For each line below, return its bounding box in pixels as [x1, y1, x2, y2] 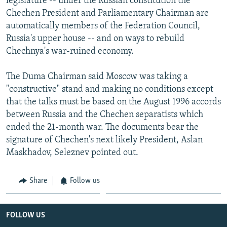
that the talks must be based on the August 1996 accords [6, 97, 221, 107]
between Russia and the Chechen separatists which [6, 109, 203, 120]
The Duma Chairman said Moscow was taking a [6, 71, 188, 82]
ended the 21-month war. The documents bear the [6, 122, 199, 132]
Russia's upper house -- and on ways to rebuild [6, 33, 184, 44]
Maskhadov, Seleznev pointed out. [6, 147, 138, 158]
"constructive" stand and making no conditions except [6, 84, 213, 94]
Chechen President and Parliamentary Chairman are [6, 8, 209, 18]
